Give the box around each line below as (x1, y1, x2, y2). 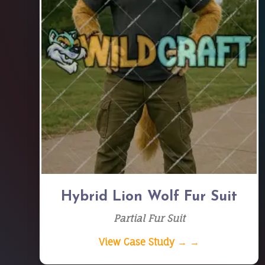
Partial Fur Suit (113, 212, 185, 224)
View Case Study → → (99, 236, 200, 248)
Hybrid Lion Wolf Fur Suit (61, 190, 238, 204)
